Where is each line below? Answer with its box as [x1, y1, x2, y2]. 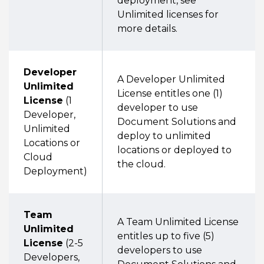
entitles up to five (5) [117, 230, 214, 242]
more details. [117, 23, 177, 34]
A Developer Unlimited [117, 74, 225, 85]
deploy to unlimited [117, 130, 211, 141]
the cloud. [117, 159, 166, 170]
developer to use [117, 102, 198, 113]
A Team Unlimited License [117, 216, 239, 227]
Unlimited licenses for [117, 9, 219, 20]
